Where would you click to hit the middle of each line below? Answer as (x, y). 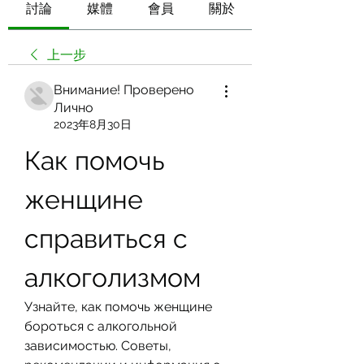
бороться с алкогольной (101, 326)
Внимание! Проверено (124, 90)
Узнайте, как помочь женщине (118, 307)
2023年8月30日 (93, 124)
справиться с (106, 238)
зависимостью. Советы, (98, 346)
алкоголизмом (113, 277)
